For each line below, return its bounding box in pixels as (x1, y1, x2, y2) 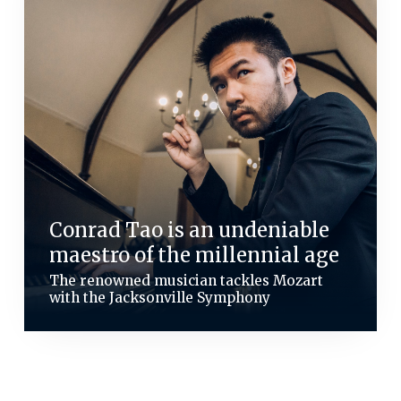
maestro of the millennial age (48, 243, 339, 269)
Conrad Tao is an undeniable (48, 218, 329, 243)
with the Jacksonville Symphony (48, 289, 270, 307)
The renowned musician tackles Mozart (48, 272, 323, 290)
